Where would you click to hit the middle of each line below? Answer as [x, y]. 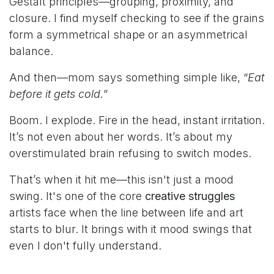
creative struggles [190, 196]
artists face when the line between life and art [126, 213]
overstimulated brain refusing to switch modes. [130, 154]
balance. [31, 51]
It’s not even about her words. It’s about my [121, 137]
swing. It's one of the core [77, 196]
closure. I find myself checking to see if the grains [137, 18]
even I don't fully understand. [85, 246]
